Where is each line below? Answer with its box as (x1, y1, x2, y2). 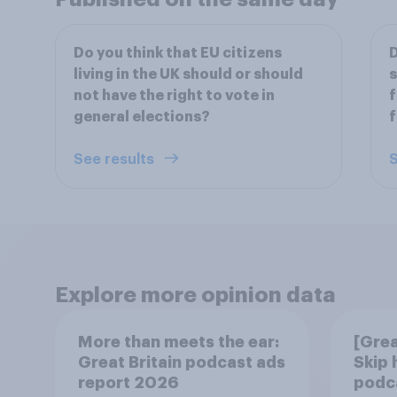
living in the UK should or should (74, 67, 303, 82)
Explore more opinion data (55, 284, 336, 306)
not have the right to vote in (74, 89, 275, 103)
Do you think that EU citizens (74, 46, 282, 60)
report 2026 (77, 374, 179, 391)
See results (74, 152, 158, 167)
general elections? (74, 110, 210, 124)
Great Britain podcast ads (77, 354, 285, 370)
